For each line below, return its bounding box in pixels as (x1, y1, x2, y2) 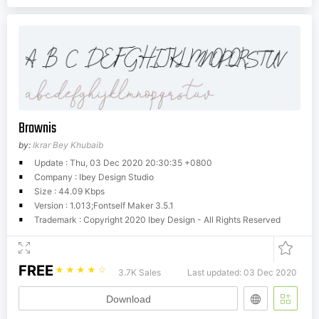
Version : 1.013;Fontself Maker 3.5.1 (34, 199, 174, 211)
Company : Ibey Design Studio (34, 171, 154, 182)
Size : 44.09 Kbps (34, 185, 105, 197)
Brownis (19, 117, 56, 140)
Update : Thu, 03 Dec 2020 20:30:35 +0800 (34, 157, 212, 168)
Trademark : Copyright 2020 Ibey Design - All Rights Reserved (34, 214, 281, 225)
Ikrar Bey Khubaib (33, 139, 103, 150)
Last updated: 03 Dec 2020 (187, 266, 297, 278)
